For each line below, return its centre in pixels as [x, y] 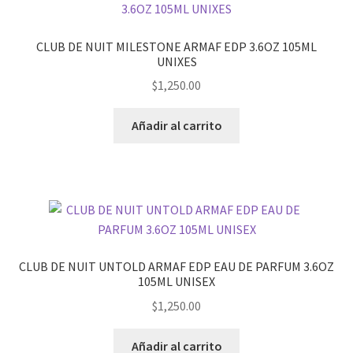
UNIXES [176, 61]
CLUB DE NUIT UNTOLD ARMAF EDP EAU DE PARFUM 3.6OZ [176, 267]
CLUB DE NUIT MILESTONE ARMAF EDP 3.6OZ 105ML [176, 46]
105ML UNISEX [176, 282]
